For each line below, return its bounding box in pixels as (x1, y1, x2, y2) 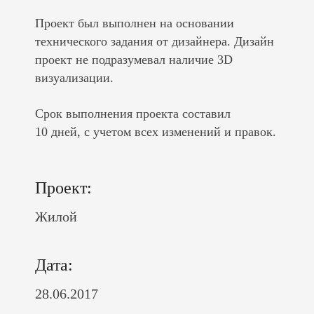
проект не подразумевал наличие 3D (35, 53, 233, 67)
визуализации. (35, 71, 114, 85)
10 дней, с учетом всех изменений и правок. (35, 125, 276, 139)
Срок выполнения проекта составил (35, 107, 231, 121)
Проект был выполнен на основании (35, 16, 234, 30)
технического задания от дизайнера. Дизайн (35, 34, 274, 48)
